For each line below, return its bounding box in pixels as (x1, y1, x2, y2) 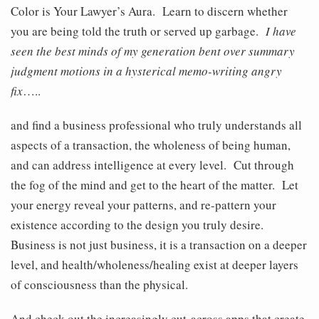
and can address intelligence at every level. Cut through (11, 157, 294, 174)
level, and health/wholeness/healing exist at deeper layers (11, 256, 298, 273)
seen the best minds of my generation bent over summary (11, 43, 295, 60)
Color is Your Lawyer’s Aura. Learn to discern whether (11, 3, 288, 20)
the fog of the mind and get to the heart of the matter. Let (11, 177, 298, 194)
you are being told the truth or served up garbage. (11, 23, 263, 40)
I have (263, 23, 296, 40)
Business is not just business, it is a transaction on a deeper (11, 236, 307, 253)
